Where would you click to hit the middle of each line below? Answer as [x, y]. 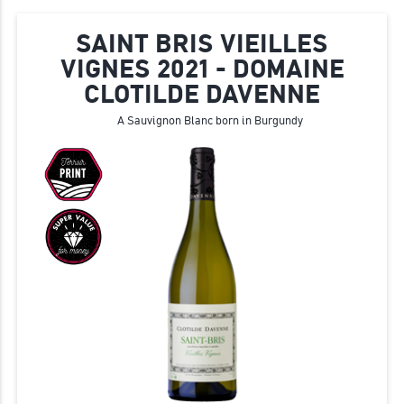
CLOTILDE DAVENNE [202, 95]
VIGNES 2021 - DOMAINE [202, 69]
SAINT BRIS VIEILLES [202, 44]
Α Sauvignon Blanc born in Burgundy [210, 121]
